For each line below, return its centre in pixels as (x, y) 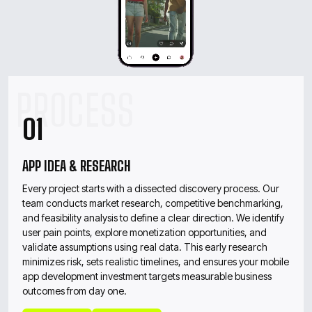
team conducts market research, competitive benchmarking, (153, 203)
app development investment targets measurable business (147, 276)
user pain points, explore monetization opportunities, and (145, 232)
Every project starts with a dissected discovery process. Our (151, 188)
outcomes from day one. (75, 290)
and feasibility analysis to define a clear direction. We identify (153, 217)
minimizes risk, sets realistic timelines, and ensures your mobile (156, 261)
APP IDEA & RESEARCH (77, 165)
